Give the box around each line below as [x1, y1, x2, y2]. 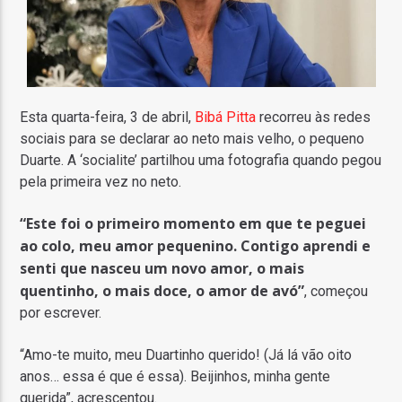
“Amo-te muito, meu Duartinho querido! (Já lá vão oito [20, 345, 353, 363]
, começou [304, 283, 369, 301]
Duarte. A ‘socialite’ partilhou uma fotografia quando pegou [20, 151, 382, 169]
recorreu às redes [256, 108, 371, 126]
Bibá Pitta [195, 108, 257, 126]
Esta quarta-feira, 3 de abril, [20, 108, 196, 126]
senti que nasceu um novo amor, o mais [20, 258, 305, 279]
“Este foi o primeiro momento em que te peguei [20, 214, 367, 234]
